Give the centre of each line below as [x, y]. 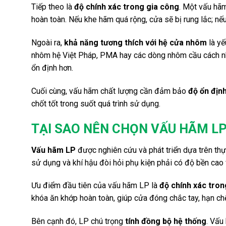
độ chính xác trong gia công [127, 7]
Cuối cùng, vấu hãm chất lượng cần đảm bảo [110, 91]
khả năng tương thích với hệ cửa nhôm [135, 43]
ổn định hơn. [52, 68]
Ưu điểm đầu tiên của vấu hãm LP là [95, 186]
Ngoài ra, [48, 43]
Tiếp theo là [53, 7]
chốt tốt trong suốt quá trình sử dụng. [96, 103]
